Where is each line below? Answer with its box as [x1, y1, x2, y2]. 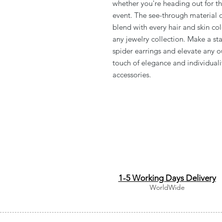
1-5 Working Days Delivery [118, 172, 216, 183]
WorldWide [149, 182, 185, 192]
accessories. [112, 69, 151, 79]
